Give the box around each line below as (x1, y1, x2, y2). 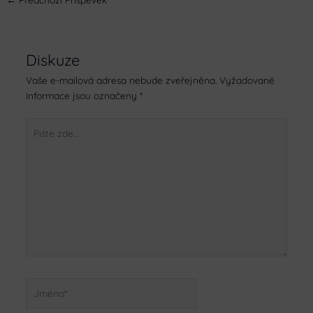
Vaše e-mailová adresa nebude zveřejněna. (25, 74, 217, 87)
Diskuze (25, 50, 80, 70)
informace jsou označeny (25, 89, 140, 102)
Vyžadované (219, 74, 275, 87)
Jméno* (24, 278, 59, 291)
